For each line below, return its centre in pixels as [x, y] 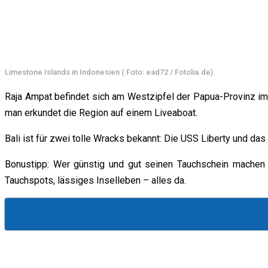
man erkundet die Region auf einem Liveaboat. [101, 113]
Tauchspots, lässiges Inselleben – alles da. [95, 181]
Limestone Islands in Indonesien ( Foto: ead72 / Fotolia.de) [109, 72]
